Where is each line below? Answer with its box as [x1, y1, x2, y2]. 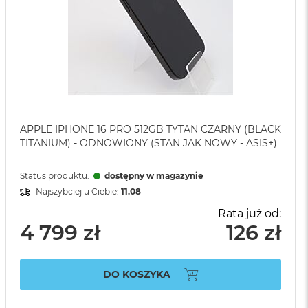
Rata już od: [218, 207, 281, 221]
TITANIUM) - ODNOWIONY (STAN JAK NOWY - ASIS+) [20, 137, 277, 150]
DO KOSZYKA [102, 267, 170, 280]
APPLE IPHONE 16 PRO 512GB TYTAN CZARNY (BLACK [20, 123, 281, 136]
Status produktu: [20, 170, 91, 181]
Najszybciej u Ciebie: [36, 186, 121, 197]
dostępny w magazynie [104, 170, 203, 181]
